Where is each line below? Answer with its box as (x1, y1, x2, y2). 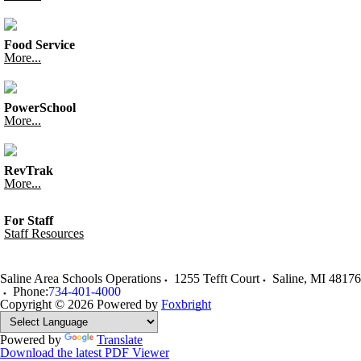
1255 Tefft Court (174, 272, 259, 285)
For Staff (4, 214, 53, 227)
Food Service (4, 38, 75, 52)
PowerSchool (4, 101, 76, 114)
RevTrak (4, 164, 53, 177)
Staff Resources (4, 226, 84, 240)
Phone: (13, 284, 48, 298)
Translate (97, 333, 143, 346)
